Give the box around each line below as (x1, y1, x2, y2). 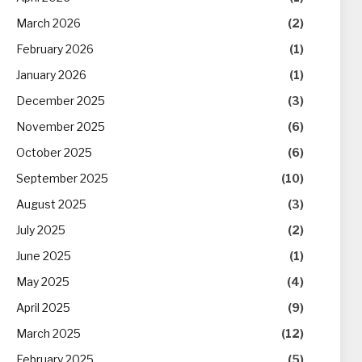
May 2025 (16, 275, 69, 288)
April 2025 (16, 301, 70, 314)
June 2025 (16, 249, 71, 263)
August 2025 (16, 197, 86, 211)
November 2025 (16, 120, 105, 133)
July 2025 (16, 223, 65, 237)
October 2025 (16, 145, 92, 159)
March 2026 (16, 16, 81, 30)
